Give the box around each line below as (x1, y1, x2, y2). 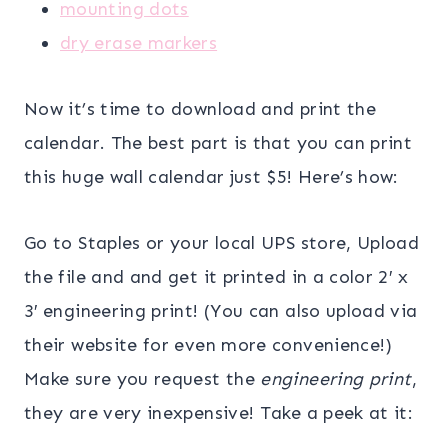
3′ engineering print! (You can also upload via (24, 299, 418, 322)
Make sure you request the (24, 367, 261, 390)
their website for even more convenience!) (24, 333, 393, 356)
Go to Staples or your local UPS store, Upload (24, 231, 420, 254)
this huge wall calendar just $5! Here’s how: (24, 165, 399, 188)
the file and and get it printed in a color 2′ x (24, 265, 408, 288)
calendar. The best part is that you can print (24, 131, 413, 154)
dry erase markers (60, 31, 218, 54)
